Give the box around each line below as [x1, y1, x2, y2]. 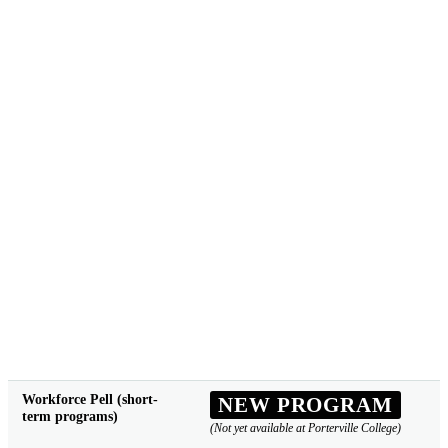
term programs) [21, 407, 118, 424]
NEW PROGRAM [218, 393, 393, 417]
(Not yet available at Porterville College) [209, 421, 401, 436]
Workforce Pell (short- [21, 390, 158, 407]
